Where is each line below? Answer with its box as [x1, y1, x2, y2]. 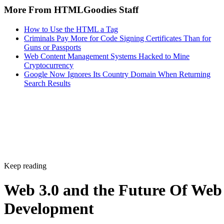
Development [4, 199, 94, 217]
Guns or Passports [24, 42, 81, 51]
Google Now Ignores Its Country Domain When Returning [24, 69, 210, 78]
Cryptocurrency [24, 60, 73, 69]
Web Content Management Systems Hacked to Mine [24, 51, 189, 60]
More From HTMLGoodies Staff [4, 4, 138, 15]
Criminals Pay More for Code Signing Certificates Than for [24, 33, 211, 42]
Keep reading [4, 161, 46, 170]
